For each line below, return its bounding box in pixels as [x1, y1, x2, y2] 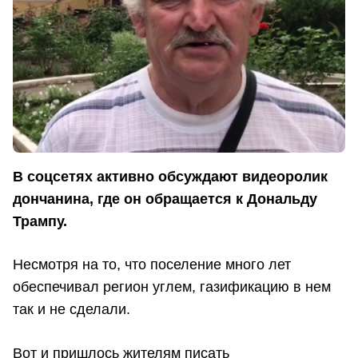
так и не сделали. [13, 301, 130, 318]
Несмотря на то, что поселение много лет [13, 257, 291, 273]
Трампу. [13, 213, 67, 229]
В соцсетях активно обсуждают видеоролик [13, 168, 328, 185]
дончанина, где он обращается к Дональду [13, 190, 317, 207]
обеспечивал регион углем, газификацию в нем [13, 279, 331, 296]
